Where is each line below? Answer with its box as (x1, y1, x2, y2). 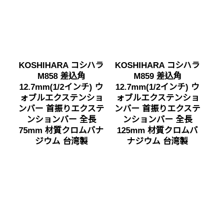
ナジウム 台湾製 (127, 136, 188, 146)
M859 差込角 (133, 71, 182, 81)
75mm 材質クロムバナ (19, 125, 104, 135)
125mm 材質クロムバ (117, 125, 198, 135)
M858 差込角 (37, 71, 85, 81)
